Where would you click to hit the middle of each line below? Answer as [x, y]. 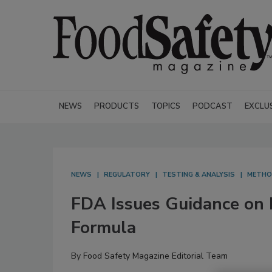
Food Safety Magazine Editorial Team [155, 256]
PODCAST [212, 106]
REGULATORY [127, 175]
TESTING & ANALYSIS [199, 175]
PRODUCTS [117, 106]
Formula [104, 228]
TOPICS [166, 106]
